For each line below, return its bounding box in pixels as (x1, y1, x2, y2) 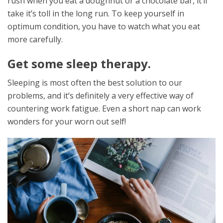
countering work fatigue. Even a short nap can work (7, 103, 201, 114)
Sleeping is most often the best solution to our (7, 77, 182, 88)
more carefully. (7, 34, 63, 45)
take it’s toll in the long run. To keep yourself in (7, 8, 184, 19)
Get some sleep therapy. (7, 55, 151, 72)
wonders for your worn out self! (7, 116, 126, 127)
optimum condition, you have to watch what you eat (7, 21, 200, 32)
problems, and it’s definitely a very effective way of (7, 90, 194, 101)
